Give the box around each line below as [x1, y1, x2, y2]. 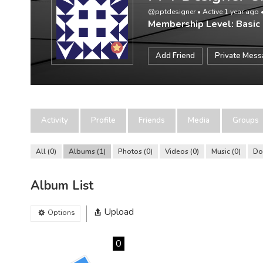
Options [48, 208, 75, 217]
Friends [139, 115, 165, 126]
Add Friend [156, 50, 195, 61]
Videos [165, 147, 188, 156]
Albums [69, 147, 95, 156]
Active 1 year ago [203, 7, 259, 16]
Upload [104, 205, 134, 218]
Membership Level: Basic [148, 18, 260, 31]
